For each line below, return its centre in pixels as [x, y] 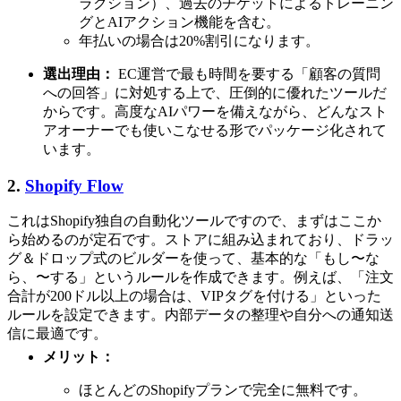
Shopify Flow [74, 185]
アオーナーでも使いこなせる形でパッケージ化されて [215, 130]
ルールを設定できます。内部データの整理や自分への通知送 [200, 315]
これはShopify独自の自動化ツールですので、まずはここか [194, 221]
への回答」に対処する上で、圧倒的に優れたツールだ [215, 92]
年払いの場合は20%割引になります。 [199, 40]
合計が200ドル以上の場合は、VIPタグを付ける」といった [194, 296]
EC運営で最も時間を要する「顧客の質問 [247, 73]
